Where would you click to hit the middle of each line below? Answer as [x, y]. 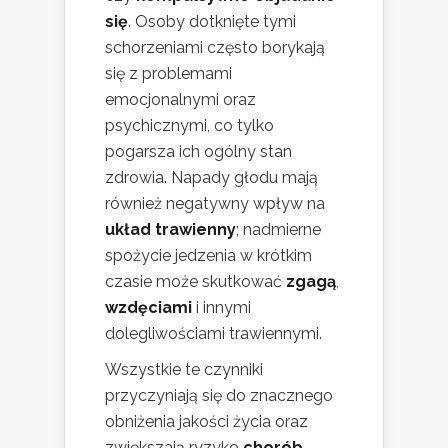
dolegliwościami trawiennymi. [213, 333]
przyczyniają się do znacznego [219, 395]
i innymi [221, 307]
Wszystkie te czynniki [184, 369]
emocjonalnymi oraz [180, 99]
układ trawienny [170, 229]
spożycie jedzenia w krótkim [208, 255]
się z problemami [168, 73]
